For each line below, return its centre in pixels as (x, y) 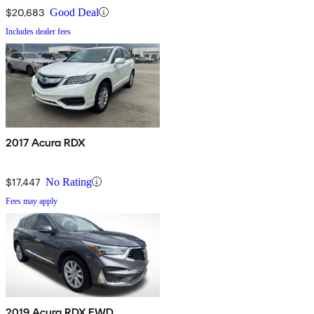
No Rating (69, 182)
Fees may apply (32, 201)
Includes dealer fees (38, 31)
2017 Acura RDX (46, 142)
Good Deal (74, 12)
